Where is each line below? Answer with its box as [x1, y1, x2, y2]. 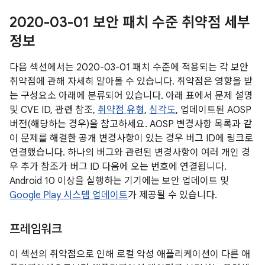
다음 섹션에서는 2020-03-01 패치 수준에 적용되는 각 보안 [9, 62, 248, 73]
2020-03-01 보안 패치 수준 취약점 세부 [9, 14, 250, 31]
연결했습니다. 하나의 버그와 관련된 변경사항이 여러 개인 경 [9, 147, 250, 159]
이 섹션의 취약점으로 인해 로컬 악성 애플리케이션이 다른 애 [9, 248, 250, 260]
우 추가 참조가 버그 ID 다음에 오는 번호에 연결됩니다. [9, 161, 227, 173]
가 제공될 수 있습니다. [128, 189, 217, 201]
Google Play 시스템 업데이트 [9, 189, 128, 201]
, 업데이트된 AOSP [176, 104, 251, 116]
